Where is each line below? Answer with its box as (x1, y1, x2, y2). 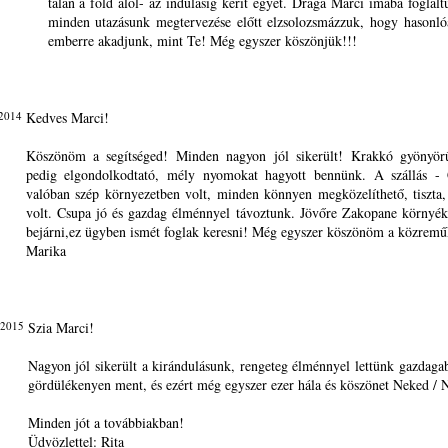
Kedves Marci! (25, 108, 109, 127)
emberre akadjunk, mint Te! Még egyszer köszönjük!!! (47, 31, 357, 50)
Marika (25, 241, 66, 260)
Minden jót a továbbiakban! (27, 413, 184, 432)
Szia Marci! (27, 318, 94, 337)
